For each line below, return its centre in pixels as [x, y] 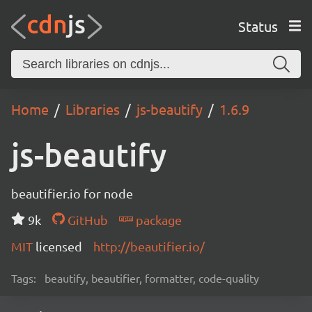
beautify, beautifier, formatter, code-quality [152, 278]
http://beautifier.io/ [149, 246]
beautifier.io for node [72, 193]
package [157, 220]
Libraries [93, 109]
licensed [59, 246]
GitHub [86, 220]
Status [258, 26]
